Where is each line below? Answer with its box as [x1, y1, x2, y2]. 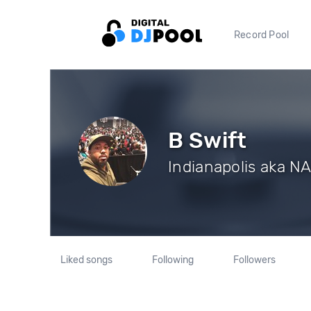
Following [151, 254, 194, 266]
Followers [233, 254, 276, 266]
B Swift [168, 126, 247, 153]
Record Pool [234, 28, 289, 41]
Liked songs [60, 254, 113, 266]
